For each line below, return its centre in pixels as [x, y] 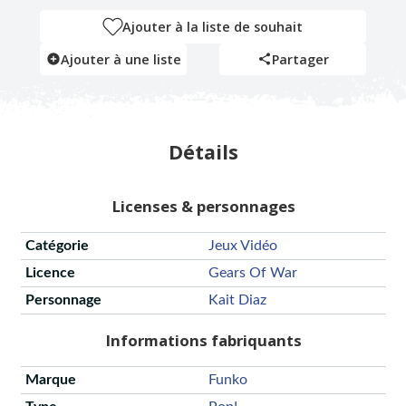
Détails [203, 151]
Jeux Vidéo [242, 246]
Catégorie [57, 246]
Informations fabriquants [203, 341]
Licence [50, 273]
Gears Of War [252, 273]
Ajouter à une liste [121, 59]
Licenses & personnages [203, 207]
